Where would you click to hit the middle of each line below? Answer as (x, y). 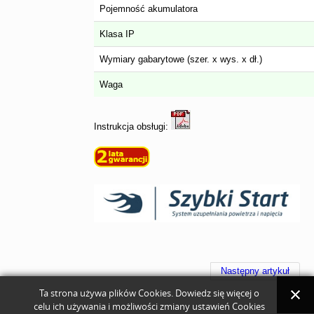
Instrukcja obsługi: (133, 126)
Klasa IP (117, 34)
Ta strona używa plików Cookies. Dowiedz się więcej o (149, 293)
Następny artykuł (255, 271)
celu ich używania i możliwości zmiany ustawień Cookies (149, 306)
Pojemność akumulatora (149, 8)
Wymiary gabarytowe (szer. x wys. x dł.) (181, 59)
